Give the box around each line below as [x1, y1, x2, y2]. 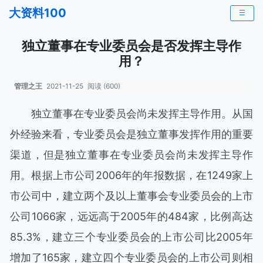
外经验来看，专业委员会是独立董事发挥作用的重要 [10, 128, 253, 140]
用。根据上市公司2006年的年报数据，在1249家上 [10, 169, 253, 181]
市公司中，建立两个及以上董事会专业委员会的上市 [10, 190, 253, 202]
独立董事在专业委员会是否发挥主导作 [22, 38, 241, 53]
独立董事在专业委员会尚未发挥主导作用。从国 [31, 107, 253, 120]
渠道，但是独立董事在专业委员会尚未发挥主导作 [10, 149, 253, 161]
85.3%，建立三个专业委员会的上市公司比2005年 [10, 231, 253, 243]
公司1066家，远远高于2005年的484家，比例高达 [10, 210, 253, 222]
